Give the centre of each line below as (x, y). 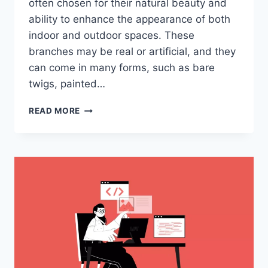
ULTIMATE (102, 208)
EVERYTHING (108, 108)
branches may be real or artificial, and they (132, 52)
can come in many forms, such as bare (122, 68)
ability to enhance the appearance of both (130, 19)
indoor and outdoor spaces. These (112, 36)
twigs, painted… (67, 84)
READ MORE (55, 111)
